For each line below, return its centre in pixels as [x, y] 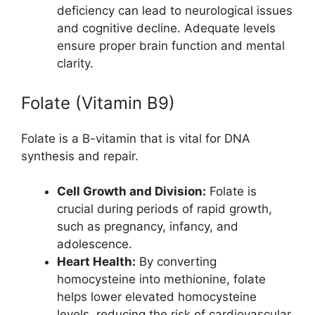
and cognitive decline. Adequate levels [166, 28]
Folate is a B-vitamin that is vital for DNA [136, 138]
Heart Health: [96, 262]
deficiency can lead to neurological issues [175, 11]
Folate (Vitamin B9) [98, 103]
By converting [176, 262]
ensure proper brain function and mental [171, 46]
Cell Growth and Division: [131, 192]
